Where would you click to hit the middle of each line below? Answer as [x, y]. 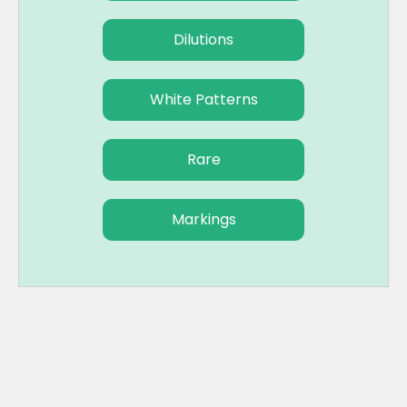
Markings [203, 220]
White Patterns [203, 100]
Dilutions [203, 40]
